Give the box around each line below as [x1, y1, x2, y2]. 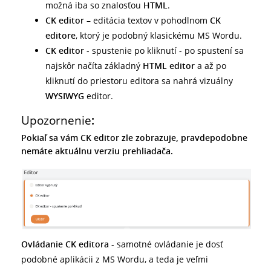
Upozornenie [21, 112, 91, 128]
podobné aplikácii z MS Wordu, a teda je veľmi [21, 253, 208, 266]
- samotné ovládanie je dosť [111, 238, 223, 250]
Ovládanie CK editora [21, 238, 111, 250]
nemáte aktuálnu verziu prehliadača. [21, 145, 173, 157]
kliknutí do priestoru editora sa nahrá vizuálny [45, 75, 233, 87]
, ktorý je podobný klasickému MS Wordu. [76, 30, 242, 41]
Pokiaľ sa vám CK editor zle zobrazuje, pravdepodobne [21, 132, 247, 143]
